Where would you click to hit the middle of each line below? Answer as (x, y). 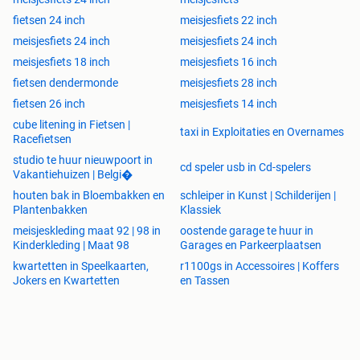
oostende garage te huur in (247, 231)
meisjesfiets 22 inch (229, 20)
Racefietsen (42, 139)
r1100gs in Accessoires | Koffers (260, 266)
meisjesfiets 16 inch (229, 62)
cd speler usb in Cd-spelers (245, 168)
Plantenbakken (50, 210)
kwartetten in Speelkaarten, (81, 266)
